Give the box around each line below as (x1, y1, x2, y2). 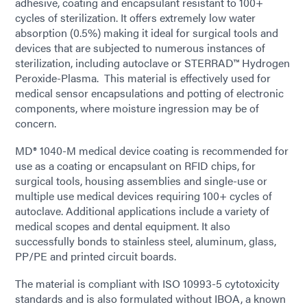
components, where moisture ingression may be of (15, 100, 259, 116)
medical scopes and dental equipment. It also (15, 218, 230, 234)
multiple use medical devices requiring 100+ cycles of (15, 188, 272, 204)
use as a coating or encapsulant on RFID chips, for (15, 158, 256, 173)
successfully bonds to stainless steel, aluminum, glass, (15, 233, 276, 249)
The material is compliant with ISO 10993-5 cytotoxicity (15, 275, 280, 291)
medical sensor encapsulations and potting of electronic (15, 85, 284, 101)
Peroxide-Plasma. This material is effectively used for (15, 70, 271, 86)
